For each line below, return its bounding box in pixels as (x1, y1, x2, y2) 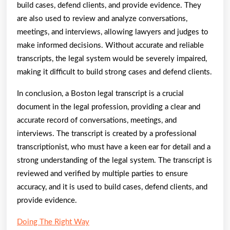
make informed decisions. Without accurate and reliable (17, 41, 204, 49)
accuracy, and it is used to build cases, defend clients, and (17, 183, 207, 191)
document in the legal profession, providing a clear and (17, 103, 200, 111)
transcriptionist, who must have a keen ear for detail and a (17, 143, 210, 151)
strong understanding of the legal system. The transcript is (17, 156, 212, 164)
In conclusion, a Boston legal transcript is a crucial (17, 89, 184, 98)
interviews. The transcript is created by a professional (17, 129, 197, 138)
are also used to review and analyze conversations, (17, 14, 187, 23)
